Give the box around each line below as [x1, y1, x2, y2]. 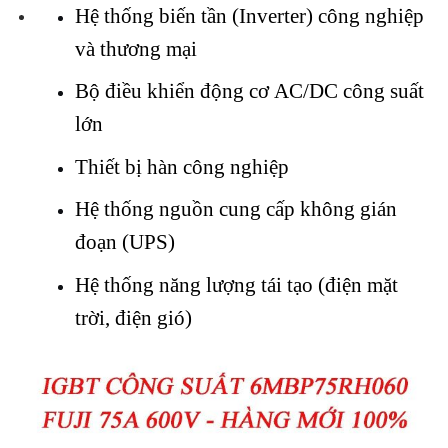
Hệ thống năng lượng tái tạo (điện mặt [74, 272, 398, 296]
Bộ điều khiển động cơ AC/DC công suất [74, 79, 424, 103]
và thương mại [74, 36, 197, 60]
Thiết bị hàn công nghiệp [74, 154, 289, 178]
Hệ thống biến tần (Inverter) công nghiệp [74, 3, 424, 27]
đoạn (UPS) [74, 230, 175, 254]
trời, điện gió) [74, 305, 192, 329]
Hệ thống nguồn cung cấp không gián [74, 197, 397, 221]
